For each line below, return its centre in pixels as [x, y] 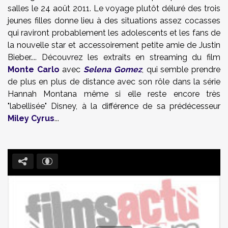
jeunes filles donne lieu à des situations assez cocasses [114, 21]
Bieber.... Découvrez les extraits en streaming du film [114, 57]
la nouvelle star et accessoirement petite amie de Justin [114, 45]
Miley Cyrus [31, 118]
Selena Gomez [113, 69]
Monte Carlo [34, 69]
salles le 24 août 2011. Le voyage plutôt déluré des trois [114, 8]
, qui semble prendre [181, 69]
